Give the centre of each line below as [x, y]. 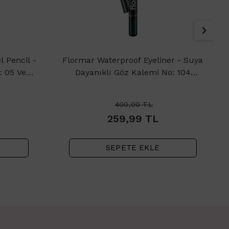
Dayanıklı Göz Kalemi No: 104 [133, 72]
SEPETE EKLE [133, 148]
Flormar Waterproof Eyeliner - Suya [133, 60]
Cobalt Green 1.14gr [133, 84]
